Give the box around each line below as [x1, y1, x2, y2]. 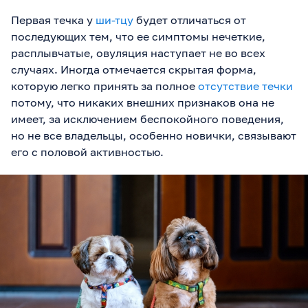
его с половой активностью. [11, 144, 164, 159]
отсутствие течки [198, 78, 293, 93]
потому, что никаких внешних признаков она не [11, 95, 274, 109]
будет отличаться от [133, 12, 246, 27]
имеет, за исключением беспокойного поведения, [11, 111, 284, 126]
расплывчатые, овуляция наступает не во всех [11, 45, 265, 60]
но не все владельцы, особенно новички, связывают [11, 128, 296, 142]
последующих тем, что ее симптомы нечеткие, [11, 29, 265, 43]
